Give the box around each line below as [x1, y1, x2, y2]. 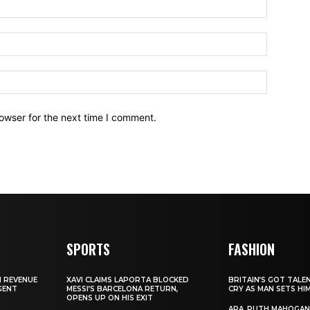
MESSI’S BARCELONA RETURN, [66, 284, 179, 293]
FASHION [228, 238, 275, 259]
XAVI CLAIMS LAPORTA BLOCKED [66, 275, 190, 284]
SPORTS [66, 238, 111, 259]
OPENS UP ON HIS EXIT [66, 293, 154, 302]
